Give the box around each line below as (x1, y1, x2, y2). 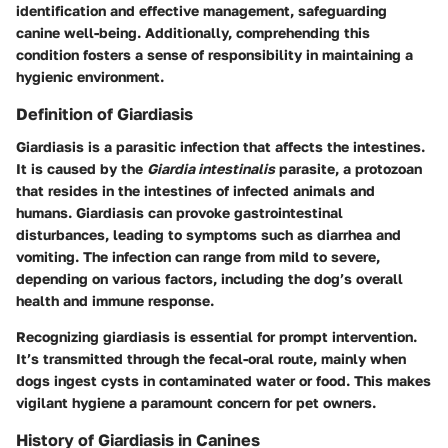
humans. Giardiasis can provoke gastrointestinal (16, 203, 343, 221)
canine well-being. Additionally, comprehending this (16, 24, 370, 42)
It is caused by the (16, 159, 147, 177)
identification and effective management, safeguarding (16, 2, 387, 20)
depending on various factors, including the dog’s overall (16, 269, 403, 287)
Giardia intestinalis (147, 159, 275, 177)
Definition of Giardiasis (16, 104, 193, 125)
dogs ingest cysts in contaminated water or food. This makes (16, 371, 431, 389)
